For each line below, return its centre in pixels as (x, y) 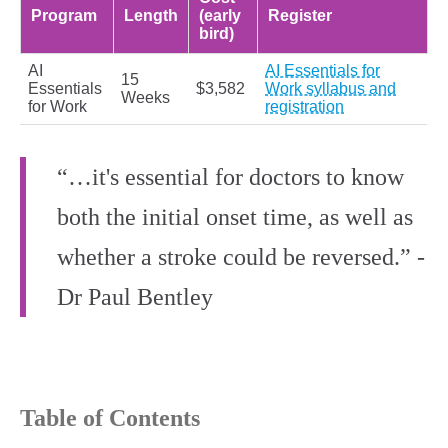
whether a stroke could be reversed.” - (241, 257)
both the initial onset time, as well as (235, 217)
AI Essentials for (322, 71)
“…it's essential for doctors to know (230, 177)
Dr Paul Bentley (135, 297)
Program (64, 16)
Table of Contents (110, 418)
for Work (57, 107)
